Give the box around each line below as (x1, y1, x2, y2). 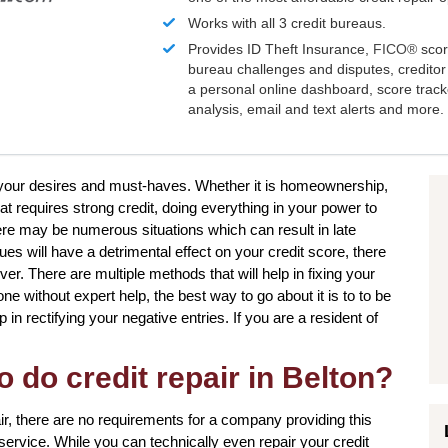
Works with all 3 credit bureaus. (188, 15, 387, 32)
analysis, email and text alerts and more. (188, 101, 445, 118)
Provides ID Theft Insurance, (188, 41, 374, 58)
